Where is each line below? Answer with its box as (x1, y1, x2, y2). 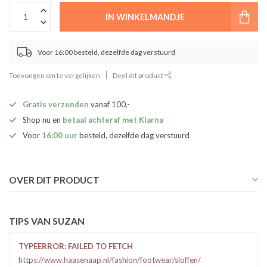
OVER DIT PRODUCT (9, 175, 100, 186)
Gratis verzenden (23, 100, 89, 110)
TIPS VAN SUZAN (9, 216, 85, 227)
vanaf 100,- (89, 100, 130, 110)
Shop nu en (23, 115, 63, 125)
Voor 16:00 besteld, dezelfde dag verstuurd (38, 48, 175, 57)
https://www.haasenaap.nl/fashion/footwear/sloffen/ (18, 255, 201, 265)
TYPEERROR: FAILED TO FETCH (18, 241, 133, 252)
